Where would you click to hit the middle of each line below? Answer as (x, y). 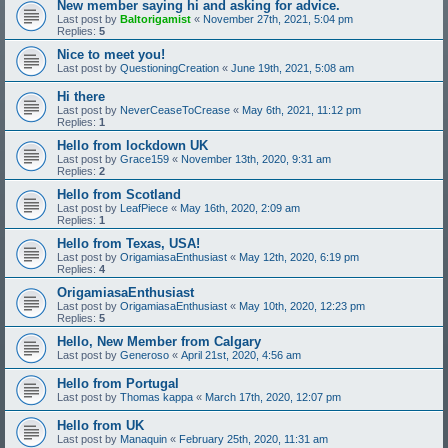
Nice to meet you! (111, 55)
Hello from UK (100, 426)
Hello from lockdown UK (132, 146)
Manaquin (143, 439)
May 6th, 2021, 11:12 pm (301, 110)
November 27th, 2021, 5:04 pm (278, 19)
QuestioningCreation (169, 68)
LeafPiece (144, 208)
